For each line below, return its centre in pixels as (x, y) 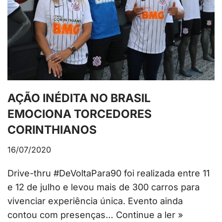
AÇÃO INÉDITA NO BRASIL (79, 98)
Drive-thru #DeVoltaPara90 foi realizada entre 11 (109, 173)
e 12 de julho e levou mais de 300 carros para (104, 187)
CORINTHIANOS (52, 130)
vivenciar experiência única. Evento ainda (95, 201)
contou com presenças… (62, 215)
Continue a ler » (149, 215)
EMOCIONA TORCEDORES (80, 114)
